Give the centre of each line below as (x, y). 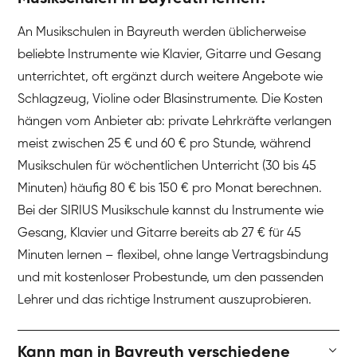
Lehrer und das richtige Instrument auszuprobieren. (165, 301)
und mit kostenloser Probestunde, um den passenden (171, 279)
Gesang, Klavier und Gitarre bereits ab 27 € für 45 (160, 234)
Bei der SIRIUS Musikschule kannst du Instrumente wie (171, 212)
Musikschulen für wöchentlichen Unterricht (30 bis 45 (167, 167)
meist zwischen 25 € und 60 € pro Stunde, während (165, 145)
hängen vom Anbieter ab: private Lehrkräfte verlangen (175, 122)
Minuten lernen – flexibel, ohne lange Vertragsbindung (173, 256)
